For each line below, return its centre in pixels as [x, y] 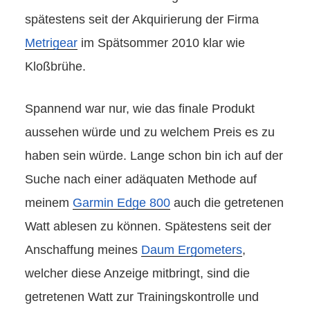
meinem [49, 203]
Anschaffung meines [83, 250]
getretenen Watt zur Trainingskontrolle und [142, 297]
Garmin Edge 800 [121, 203]
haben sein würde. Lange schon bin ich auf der [154, 156]
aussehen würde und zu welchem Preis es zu [150, 133]
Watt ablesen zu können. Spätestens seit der [148, 227]
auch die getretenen [227, 203]
